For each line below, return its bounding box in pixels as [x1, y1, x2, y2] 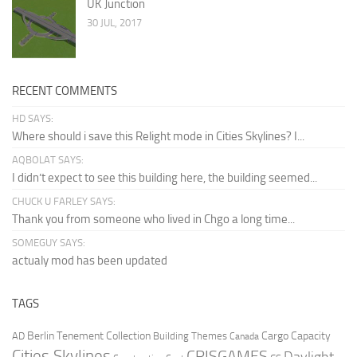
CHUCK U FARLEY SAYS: [12, 194, 116, 207]
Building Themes [153, 329, 227, 342]
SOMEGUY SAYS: [12, 236, 85, 249]
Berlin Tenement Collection [27, 328, 151, 343]
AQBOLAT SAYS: [12, 153, 84, 166]
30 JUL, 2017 [87, 16, 142, 29]
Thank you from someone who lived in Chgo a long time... [12, 211, 295, 226]
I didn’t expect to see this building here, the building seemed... [12, 170, 317, 185]
